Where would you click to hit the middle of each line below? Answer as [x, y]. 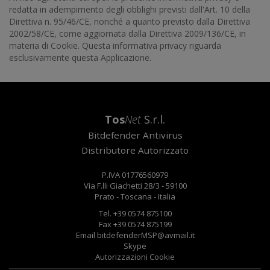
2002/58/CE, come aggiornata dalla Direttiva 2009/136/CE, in [127, 33]
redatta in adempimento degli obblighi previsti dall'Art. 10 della [130, 9]
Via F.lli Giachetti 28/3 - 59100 [135, 186]
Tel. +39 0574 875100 [135, 213]
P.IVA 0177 [120, 175]
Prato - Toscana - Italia [135, 196]
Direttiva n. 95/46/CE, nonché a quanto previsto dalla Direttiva [130, 21]
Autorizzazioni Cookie [135, 257]
